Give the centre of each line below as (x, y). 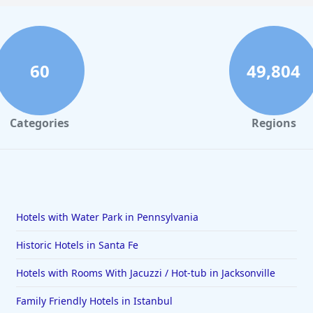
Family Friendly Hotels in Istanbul (94, 301)
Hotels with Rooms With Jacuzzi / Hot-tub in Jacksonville (145, 273)
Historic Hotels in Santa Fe (77, 245)
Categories (39, 123)
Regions (274, 123)
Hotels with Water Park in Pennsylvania (107, 217)
